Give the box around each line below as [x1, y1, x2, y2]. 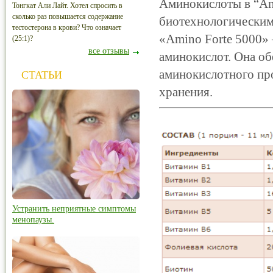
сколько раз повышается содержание [12, 12, 123, 21]
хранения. [159, 85, 213, 99]
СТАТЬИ [21, 69, 62, 81]
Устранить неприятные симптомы [12, 204, 136, 213]
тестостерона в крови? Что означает [12, 23, 121, 32]
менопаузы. [12, 215, 54, 224]
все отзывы [88, 46, 129, 55]
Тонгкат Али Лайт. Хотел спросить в [12, 1, 122, 10]
